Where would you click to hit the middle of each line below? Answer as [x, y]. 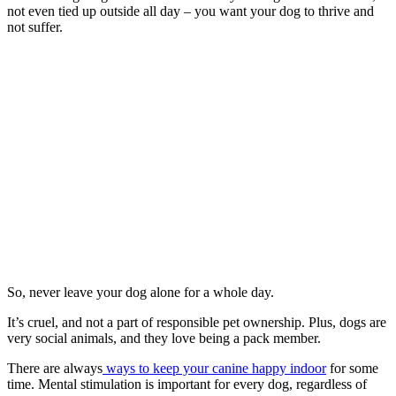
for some [352, 368]
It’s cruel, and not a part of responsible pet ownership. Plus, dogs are [197, 322]
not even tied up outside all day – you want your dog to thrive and [190, 11]
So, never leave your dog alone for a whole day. [141, 292]
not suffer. [35, 27]
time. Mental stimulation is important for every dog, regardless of [187, 384]
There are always [55, 368]
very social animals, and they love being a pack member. [164, 338]
